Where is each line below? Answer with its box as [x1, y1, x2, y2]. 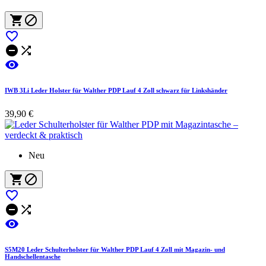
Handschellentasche [5, 253, 61, 261]
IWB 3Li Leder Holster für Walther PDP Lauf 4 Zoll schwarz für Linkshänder [5, 87, 227, 94]
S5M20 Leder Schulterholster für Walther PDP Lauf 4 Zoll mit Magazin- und [5, 246, 225, 254]
